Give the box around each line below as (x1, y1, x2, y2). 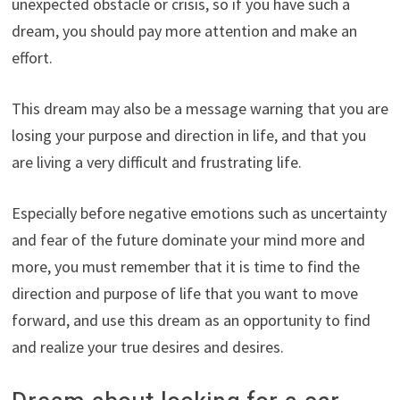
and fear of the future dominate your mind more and (11, 229, 365, 251)
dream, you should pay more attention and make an (11, 21, 357, 42)
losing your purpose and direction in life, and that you (11, 125, 366, 146)
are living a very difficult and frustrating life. (11, 152, 302, 173)
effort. (11, 47, 53, 69)
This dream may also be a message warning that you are (11, 98, 388, 120)
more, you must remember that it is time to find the (11, 256, 360, 278)
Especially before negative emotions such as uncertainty (11, 203, 387, 224)
